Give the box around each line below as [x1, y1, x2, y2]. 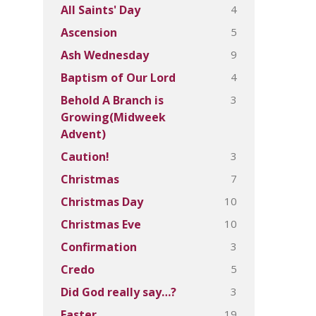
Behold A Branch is [61, 92, 164, 108]
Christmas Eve [61, 217, 141, 232]
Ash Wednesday [61, 47, 149, 63]
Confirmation [61, 239, 137, 255]
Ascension [61, 25, 117, 40]
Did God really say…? [61, 284, 176, 300]
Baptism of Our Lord [61, 70, 176, 85]
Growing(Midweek [61, 109, 166, 125]
